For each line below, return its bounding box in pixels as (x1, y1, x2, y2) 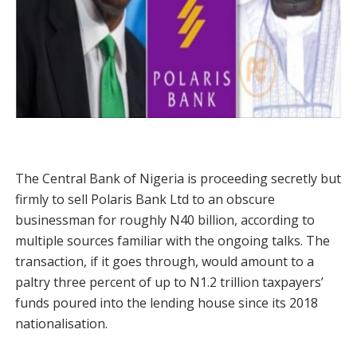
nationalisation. (14, 315, 108, 332)
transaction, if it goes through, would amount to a (14, 253, 314, 270)
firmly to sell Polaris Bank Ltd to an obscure (14, 190, 275, 208)
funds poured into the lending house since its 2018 (14, 294, 318, 312)
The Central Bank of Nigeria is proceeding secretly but (14, 170, 341, 187)
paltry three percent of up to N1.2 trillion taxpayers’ (14, 273, 324, 291)
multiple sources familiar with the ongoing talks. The (14, 232, 330, 249)
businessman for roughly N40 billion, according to (14, 211, 315, 229)
